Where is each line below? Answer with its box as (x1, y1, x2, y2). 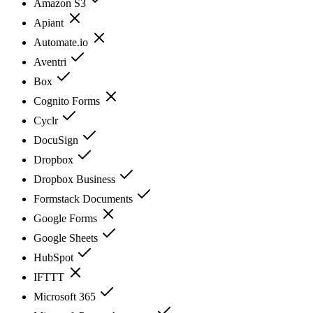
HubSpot (34, 251, 76, 263)
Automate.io (34, 36, 91, 48)
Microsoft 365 (34, 290, 99, 303)
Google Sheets (34, 231, 101, 244)
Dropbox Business (34, 173, 118, 185)
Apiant (34, 16, 66, 29)
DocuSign (34, 133, 81, 146)
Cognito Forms (34, 94, 103, 107)
